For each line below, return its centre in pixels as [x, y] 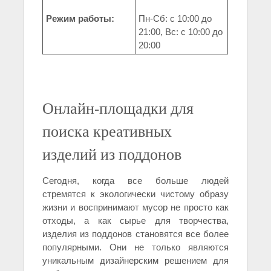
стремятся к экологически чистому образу [135, 194]
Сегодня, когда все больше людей [135, 181]
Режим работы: [80, 19]
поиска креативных [107, 131]
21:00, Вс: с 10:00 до [181, 32]
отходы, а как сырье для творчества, [135, 221]
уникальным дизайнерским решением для [135, 261]
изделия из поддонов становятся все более [135, 234]
